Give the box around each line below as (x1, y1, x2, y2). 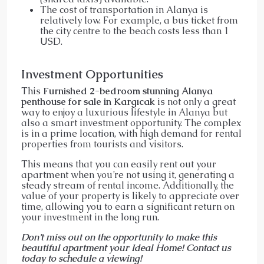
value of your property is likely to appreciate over (21, 189, 239, 202)
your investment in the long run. (21, 210, 159, 223)
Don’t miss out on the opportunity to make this (21, 230, 217, 243)
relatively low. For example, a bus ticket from (40, 14, 238, 27)
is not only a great (155, 95, 236, 108)
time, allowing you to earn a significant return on (21, 200, 235, 213)
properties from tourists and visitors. (21, 137, 183, 150)
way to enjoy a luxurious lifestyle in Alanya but (21, 105, 227, 118)
